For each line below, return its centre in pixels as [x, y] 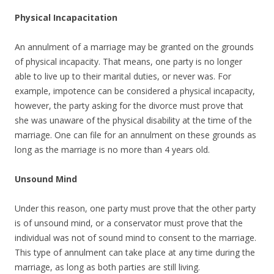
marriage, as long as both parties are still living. [107, 267]
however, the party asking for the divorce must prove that [129, 105]
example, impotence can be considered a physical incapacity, [135, 91]
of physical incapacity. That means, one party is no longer [128, 61]
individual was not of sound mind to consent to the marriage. [135, 237]
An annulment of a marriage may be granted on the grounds [134, 46]
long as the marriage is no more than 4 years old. [112, 149]
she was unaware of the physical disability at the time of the [133, 120]
